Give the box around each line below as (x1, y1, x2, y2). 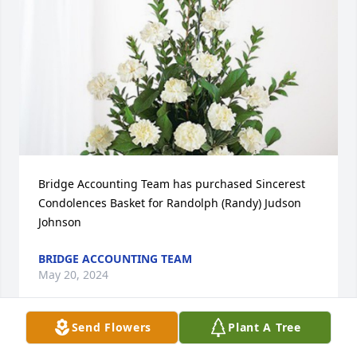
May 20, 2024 (38, 266, 108, 282)
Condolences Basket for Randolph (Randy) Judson (38, 194, 301, 210)
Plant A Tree (228, 320, 301, 335)
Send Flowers (71, 320, 152, 335)
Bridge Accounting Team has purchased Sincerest (38, 175, 305, 191)
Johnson (38, 214, 81, 229)
